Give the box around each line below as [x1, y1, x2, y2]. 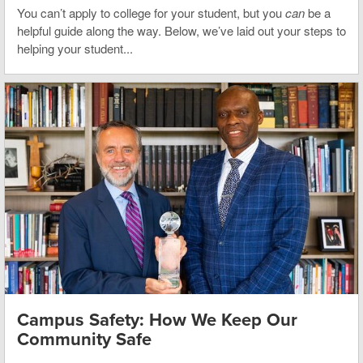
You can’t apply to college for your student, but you [17, 3, 285, 21]
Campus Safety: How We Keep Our [17, 310, 297, 331]
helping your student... [17, 39, 133, 57]
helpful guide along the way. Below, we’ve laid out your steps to [17, 21, 346, 39]
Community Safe [17, 329, 152, 351]
